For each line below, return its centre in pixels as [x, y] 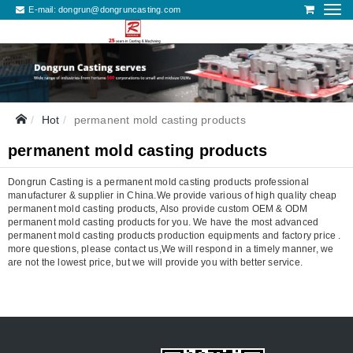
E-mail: [43, 9]
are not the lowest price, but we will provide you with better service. [156, 262]
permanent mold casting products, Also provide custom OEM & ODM [158, 208]
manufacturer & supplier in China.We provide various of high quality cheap [173, 195]
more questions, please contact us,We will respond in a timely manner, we [171, 249]
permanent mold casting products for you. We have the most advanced [163, 222]
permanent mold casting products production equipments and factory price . [175, 235]
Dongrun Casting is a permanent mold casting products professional [159, 182]
